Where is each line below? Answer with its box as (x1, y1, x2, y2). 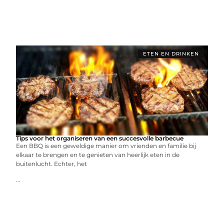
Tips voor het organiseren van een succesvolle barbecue (16, 134, 184, 142)
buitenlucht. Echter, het (16, 160, 87, 167)
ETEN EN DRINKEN (142, 50, 199, 57)
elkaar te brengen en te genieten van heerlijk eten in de (16, 151, 180, 158)
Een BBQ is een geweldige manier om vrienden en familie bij (16, 142, 196, 149)
